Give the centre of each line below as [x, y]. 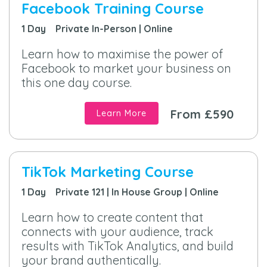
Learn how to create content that [112, 218]
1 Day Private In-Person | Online [97, 29]
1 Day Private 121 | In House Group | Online [120, 192]
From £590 [202, 114]
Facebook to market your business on [126, 69]
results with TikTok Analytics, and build [128, 246]
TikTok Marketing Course [108, 172]
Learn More [122, 114]
